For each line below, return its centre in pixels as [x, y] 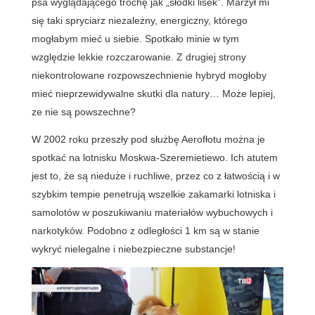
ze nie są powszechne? [83, 111]
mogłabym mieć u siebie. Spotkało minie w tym [135, 38]
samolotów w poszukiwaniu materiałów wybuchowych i [152, 212]
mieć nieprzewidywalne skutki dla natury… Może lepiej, [153, 93]
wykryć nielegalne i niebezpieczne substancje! [133, 249]
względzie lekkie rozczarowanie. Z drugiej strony [139, 57]
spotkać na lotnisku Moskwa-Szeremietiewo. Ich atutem [154, 157]
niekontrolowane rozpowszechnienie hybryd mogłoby [149, 75]
